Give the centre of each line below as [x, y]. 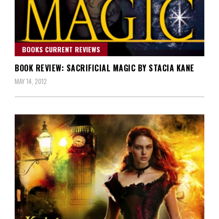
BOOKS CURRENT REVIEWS [61, 49]
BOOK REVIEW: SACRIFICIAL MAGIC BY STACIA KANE [105, 68]
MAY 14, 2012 [31, 81]
